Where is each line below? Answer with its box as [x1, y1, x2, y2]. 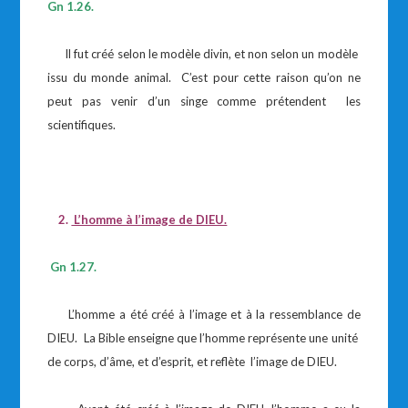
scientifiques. [47, 117, 117, 132]
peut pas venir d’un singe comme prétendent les [47, 94, 361, 108]
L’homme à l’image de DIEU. [71, 212, 228, 227]
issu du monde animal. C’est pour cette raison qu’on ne [47, 70, 361, 85]
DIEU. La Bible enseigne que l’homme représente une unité [47, 331, 361, 345]
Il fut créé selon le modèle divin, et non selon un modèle [47, 46, 361, 61]
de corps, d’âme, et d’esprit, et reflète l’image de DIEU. [47, 354, 338, 369]
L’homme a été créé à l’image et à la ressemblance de [47, 307, 361, 321]
